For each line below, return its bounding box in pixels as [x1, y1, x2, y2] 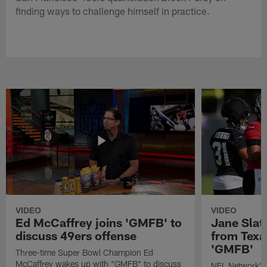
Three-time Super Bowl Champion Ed [15, 247, 154, 257]
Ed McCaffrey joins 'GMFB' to [15, 215, 182, 229]
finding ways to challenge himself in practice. [15, 4, 210, 17]
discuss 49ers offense [15, 228, 137, 243]
